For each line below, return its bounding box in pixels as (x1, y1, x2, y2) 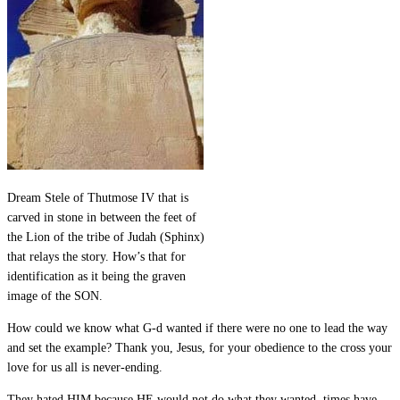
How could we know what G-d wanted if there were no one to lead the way (7, 321, 387, 335)
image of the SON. (7, 288, 103, 303)
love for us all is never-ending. (7, 360, 162, 374)
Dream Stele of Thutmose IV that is (7, 190, 188, 204)
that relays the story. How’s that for (7, 249, 186, 263)
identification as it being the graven (7, 269, 186, 283)
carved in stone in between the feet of (7, 210, 196, 224)
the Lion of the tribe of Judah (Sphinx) (7, 229, 204, 244)
